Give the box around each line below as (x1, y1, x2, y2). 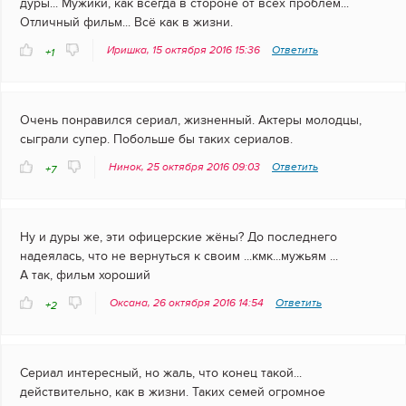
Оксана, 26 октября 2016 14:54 (110, 296, 266, 310)
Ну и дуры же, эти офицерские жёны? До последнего (20, 229, 337, 246)
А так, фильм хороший (20, 267, 150, 284)
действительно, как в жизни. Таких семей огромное (20, 384, 325, 401)
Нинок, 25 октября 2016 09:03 (109, 160, 263, 174)
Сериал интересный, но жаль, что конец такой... (20, 365, 302, 382)
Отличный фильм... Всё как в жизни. (20, 14, 233, 31)
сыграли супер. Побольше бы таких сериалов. (20, 131, 293, 148)
